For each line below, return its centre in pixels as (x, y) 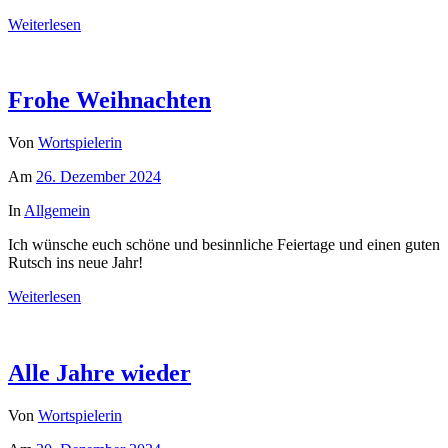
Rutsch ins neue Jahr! (75, 263)
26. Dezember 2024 (98, 177)
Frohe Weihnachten (109, 100)
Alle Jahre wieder (99, 373)
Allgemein (57, 211)
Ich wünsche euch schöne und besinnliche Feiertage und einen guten (224, 245)
